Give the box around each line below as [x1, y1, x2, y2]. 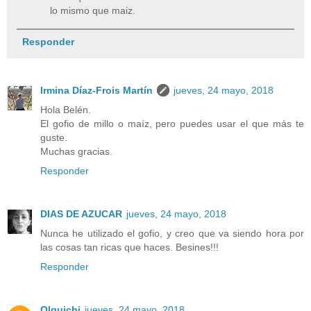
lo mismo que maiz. [50, 4, 136, 16]
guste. [40, 131, 67, 143]
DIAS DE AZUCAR [40, 208, 122, 219]
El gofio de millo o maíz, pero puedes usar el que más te [40, 117, 304, 129]
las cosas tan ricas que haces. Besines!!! [40, 241, 219, 253]
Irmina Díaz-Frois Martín [40, 84, 153, 96]
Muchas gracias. [40, 145, 112, 157]
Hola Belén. [40, 103, 91, 115]
